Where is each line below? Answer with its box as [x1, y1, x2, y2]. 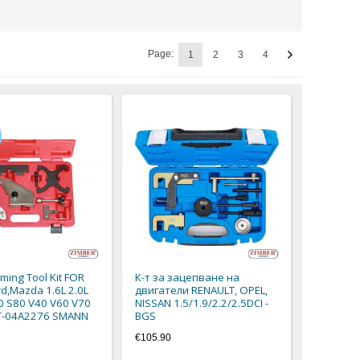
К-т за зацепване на [135, 269, 240, 284]
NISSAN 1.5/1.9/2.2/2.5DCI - [135, 295, 269, 310]
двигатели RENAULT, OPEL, [135, 282, 268, 297]
